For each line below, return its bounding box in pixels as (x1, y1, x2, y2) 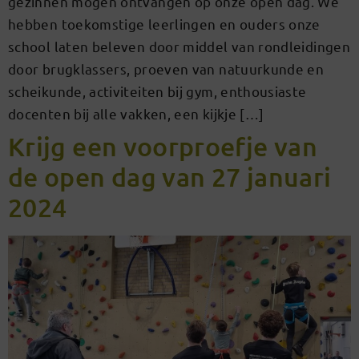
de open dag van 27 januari (8, 161, 332, 193)
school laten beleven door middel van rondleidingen (8, 38, 350, 55)
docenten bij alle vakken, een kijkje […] (8, 105, 264, 123)
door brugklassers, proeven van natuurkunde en (8, 60, 325, 78)
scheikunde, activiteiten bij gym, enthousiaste (8, 83, 307, 100)
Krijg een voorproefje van (8, 131, 317, 163)
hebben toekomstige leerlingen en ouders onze (8, 15, 321, 33)
